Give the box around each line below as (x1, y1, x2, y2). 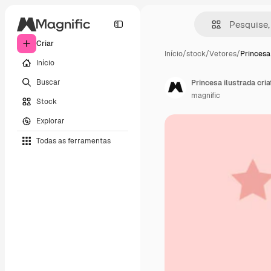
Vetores (209, 49, 237, 59)
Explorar (36, 116, 65, 126)
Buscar (36, 77, 60, 87)
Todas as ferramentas (36, 135, 111, 146)
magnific (191, 91, 220, 100)
